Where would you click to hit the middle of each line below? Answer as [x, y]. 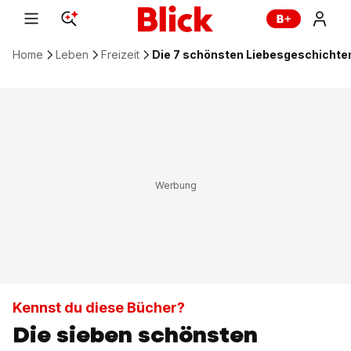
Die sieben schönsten [135, 335]
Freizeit [120, 54]
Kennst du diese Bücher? [99, 308]
